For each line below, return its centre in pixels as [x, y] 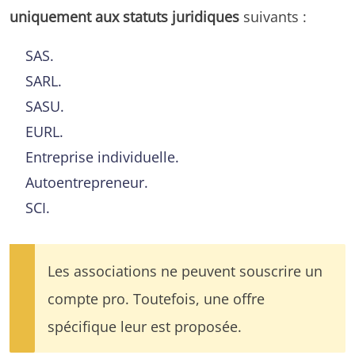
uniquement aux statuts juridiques [124, 16]
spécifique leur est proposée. [145, 326]
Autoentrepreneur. [87, 181]
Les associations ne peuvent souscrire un [185, 270]
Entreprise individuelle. [102, 156]
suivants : [273, 16]
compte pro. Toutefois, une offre [156, 298]
